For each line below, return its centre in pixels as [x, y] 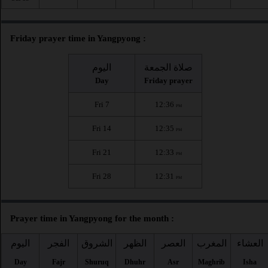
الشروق [97, 243]
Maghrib [211, 262]
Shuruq [97, 262]
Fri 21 [102, 152]
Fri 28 [102, 176]
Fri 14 [102, 128]
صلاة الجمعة [168, 67]
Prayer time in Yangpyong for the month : [92, 218]
